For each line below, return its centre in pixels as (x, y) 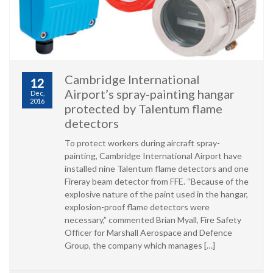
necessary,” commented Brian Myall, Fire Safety (153, 219)
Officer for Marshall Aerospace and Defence (148, 232)
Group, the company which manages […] (140, 245)
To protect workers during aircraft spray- (142, 143)
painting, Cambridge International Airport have (153, 155)
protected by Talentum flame (144, 108)
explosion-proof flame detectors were (137, 207)
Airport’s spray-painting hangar (150, 94)
